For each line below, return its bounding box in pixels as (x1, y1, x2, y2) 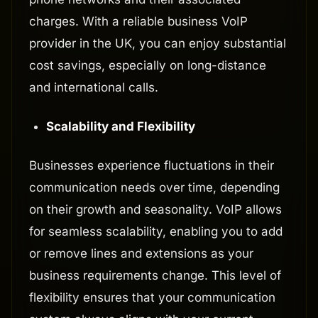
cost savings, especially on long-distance (29, 58, 266, 73)
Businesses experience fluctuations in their (29, 158, 274, 173)
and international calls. (29, 80, 158, 95)
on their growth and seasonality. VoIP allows (29, 202, 282, 217)
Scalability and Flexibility (46, 119, 195, 134)
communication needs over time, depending (29, 180, 280, 195)
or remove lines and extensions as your (29, 246, 253, 261)
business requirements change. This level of (29, 268, 281, 283)
